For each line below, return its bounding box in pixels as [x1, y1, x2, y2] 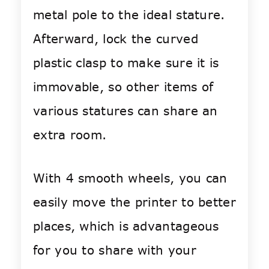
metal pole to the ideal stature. [33, 7, 225, 23]
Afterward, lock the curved [33, 31, 198, 47]
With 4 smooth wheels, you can [33, 170, 228, 187]
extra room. [33, 127, 107, 144]
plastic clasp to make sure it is [33, 55, 219, 71]
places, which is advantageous [33, 218, 219, 235]
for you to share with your [33, 242, 196, 259]
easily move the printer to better [33, 194, 236, 211]
